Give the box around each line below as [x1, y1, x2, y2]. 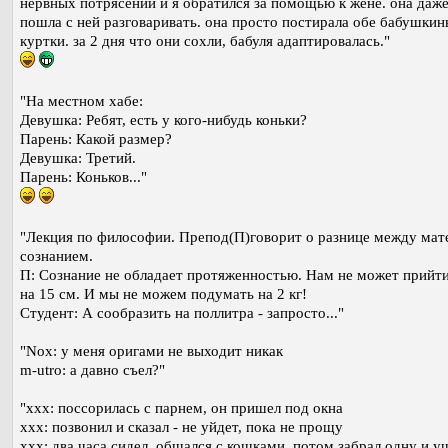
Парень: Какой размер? [20, 130, 172, 147]
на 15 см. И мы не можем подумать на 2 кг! [20, 285, 307, 302]
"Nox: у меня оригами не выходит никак [20, 342, 283, 359]
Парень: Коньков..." [20, 168, 147, 185]
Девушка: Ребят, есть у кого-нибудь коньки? [20, 111, 307, 128]
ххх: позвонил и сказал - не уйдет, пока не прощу [20, 418, 343, 435]
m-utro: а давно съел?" [20, 361, 165, 378]
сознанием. [20, 247, 93, 264]
